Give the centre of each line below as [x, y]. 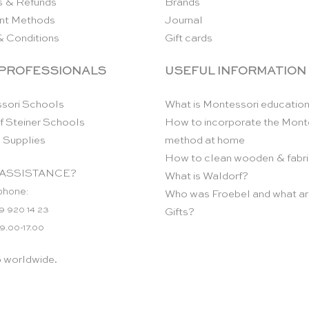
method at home [205, 140]
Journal [184, 21]
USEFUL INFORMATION [236, 71]
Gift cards [189, 39]
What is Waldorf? [207, 176]
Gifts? [180, 212]
